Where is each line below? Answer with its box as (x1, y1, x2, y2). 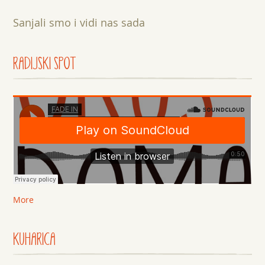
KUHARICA (13, 230, 56, 249)
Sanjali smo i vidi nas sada (13, 15, 146, 30)
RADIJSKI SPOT (13, 54, 77, 73)
